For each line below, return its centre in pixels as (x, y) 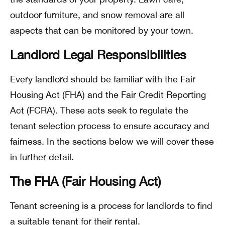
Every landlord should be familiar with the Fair (103, 79)
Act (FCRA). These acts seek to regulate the (99, 110)
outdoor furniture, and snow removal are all (97, 15)
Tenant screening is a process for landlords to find (111, 206)
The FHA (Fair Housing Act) (85, 181)
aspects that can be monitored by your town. (103, 30)
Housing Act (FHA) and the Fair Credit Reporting (108, 95)
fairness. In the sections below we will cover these (112, 141)
